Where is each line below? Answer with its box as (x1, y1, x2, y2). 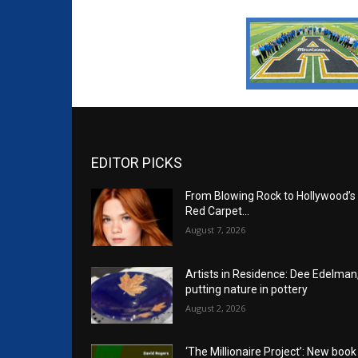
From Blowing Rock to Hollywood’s (185, 189, 356, 203)
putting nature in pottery (185, 282, 308, 296)
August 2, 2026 (185, 301, 245, 314)
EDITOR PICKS (91, 154, 182, 172)
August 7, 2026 (185, 224, 245, 237)
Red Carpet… (185, 205, 249, 218)
